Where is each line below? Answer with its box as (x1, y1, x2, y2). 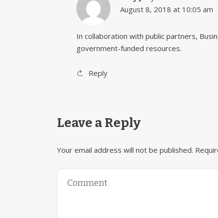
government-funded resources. (76, 43, 182, 53)
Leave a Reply (57, 115, 141, 130)
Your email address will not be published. (57, 145, 193, 155)
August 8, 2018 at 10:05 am (120, 4, 213, 14)
